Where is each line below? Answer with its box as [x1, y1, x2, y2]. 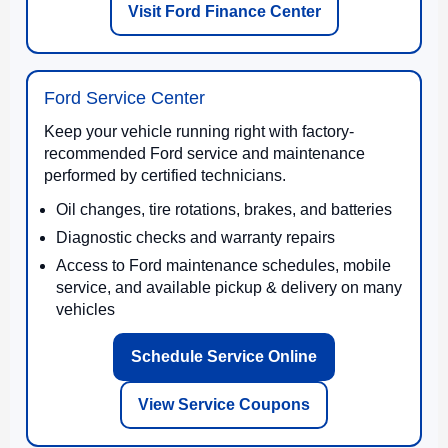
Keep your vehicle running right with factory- [44, 122, 354, 140]
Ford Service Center [44, 87, 205, 108]
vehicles [56, 300, 115, 318]
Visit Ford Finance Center [127, 2, 321, 20]
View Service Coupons [138, 395, 310, 413]
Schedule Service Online [131, 347, 317, 365]
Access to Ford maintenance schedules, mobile [56, 256, 391, 274]
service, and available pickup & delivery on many [56, 278, 402, 296]
